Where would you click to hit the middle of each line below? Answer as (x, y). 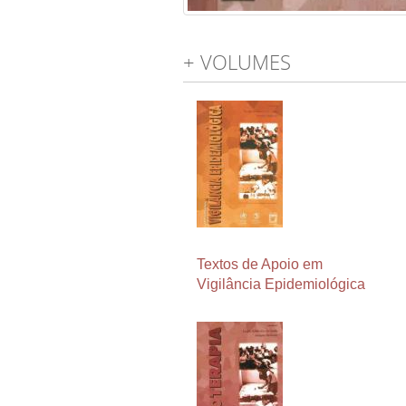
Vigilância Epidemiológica (281, 284)
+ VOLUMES (237, 62)
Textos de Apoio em (260, 264)
